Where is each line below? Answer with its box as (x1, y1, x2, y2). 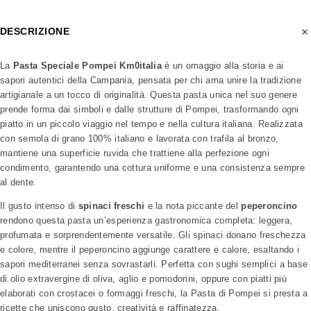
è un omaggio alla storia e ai (161, 60, 284, 71)
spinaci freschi (78, 200, 145, 211)
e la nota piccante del (144, 200, 242, 211)
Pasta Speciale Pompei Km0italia (12, 60, 162, 71)
